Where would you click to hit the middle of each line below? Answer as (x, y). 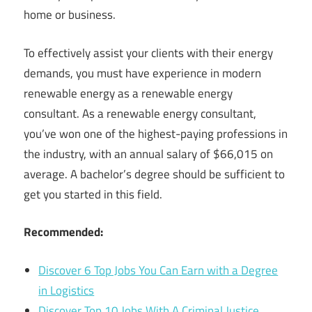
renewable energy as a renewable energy (128, 93)
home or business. (70, 15)
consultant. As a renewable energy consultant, (140, 113)
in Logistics (67, 290)
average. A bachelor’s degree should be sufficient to (154, 174)
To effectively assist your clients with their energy (148, 53)
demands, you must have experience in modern (142, 73)
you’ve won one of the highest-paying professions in (156, 133)
